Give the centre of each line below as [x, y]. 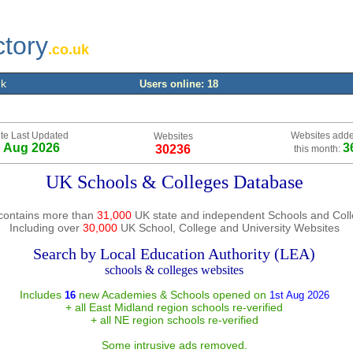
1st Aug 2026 [297, 295]
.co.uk [69, 50]
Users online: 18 [179, 84]
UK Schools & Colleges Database [174, 182]
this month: [318, 149]
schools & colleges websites [174, 270]
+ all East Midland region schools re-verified [174, 307]
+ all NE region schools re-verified [174, 320]
